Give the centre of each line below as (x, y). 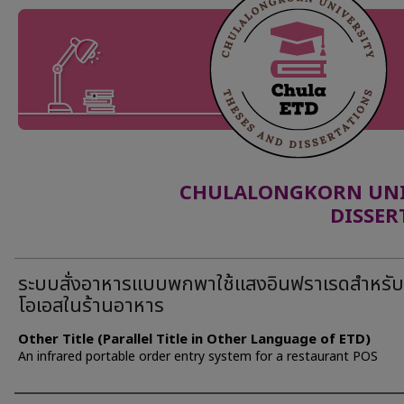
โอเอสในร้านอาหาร (91, 306)
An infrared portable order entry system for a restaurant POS (198, 357)
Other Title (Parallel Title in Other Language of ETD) (194, 340)
